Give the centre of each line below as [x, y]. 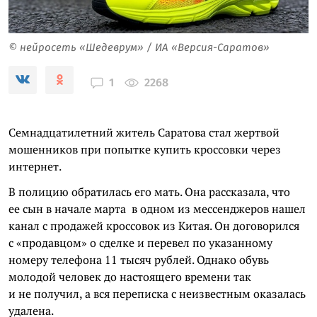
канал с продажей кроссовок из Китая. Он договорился [154, 225]
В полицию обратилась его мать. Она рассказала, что [149, 191]
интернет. [35, 166]
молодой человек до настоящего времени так [130, 276]
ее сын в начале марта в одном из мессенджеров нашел [157, 208]
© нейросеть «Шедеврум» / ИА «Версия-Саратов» [139, 47]
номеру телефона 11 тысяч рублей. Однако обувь [139, 259]
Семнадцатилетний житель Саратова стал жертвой [144, 132]
